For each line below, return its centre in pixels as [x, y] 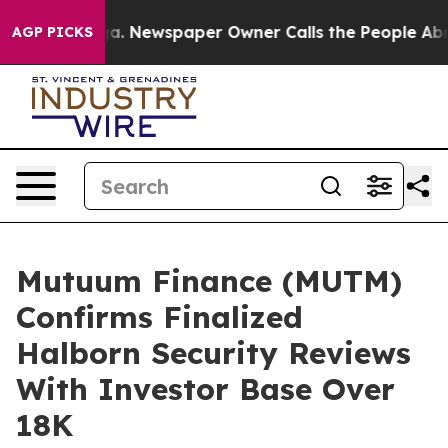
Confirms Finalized [159, 317]
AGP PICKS [52, 32]
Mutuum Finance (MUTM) [209, 281]
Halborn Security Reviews [213, 353]
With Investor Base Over [205, 389]
